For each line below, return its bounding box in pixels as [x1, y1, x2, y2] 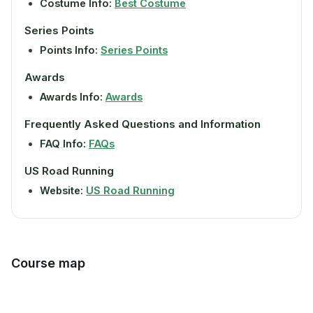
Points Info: [40, 44, 98, 56]
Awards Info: [40, 91, 103, 103]
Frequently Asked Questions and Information [24, 117, 261, 131]
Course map [11, 256, 85, 270]
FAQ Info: [40, 138, 86, 150]
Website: [40, 184, 83, 196]
